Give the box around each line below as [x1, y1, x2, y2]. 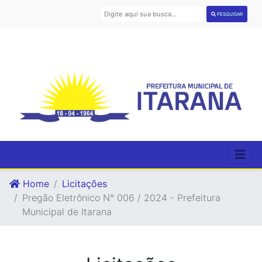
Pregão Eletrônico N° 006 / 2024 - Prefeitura [22, 191, 220, 204]
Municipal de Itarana [22, 205, 112, 218]
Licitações [62, 177, 107, 189]
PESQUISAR [216, 11, 243, 17]
